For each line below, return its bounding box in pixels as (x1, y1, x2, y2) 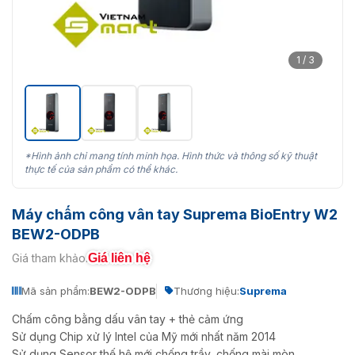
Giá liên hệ (88, 250, 151, 265)
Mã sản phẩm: (21, 284, 90, 297)
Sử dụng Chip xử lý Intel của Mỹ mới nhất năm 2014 (12, 329, 276, 343)
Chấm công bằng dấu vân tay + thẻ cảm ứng (12, 311, 243, 326)
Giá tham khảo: (12, 251, 88, 265)
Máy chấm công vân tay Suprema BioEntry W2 (12, 205, 338, 223)
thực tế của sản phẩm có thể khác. (25, 162, 177, 175)
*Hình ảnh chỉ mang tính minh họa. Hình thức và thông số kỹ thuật (25, 149, 317, 162)
